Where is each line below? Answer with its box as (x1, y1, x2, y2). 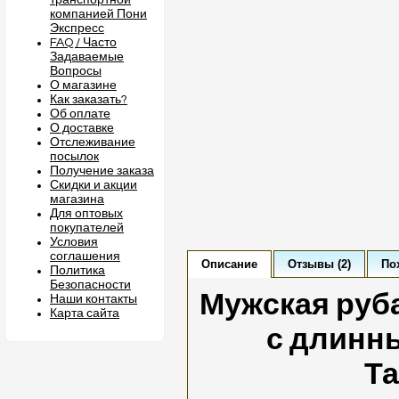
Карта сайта (50, 307, 119, 320)
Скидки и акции (50, 179, 137, 191)
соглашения (50, 250, 120, 263)
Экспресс (50, 22, 104, 35)
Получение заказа (50, 165, 154, 177)
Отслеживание (50, 136, 135, 149)
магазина (50, 193, 104, 206)
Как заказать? (50, 94, 127, 106)
